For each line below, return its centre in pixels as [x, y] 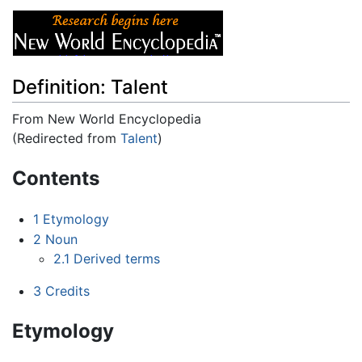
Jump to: [39, 157]
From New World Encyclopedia [107, 118]
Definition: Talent [90, 86]
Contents [56, 178]
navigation [98, 157]
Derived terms [117, 259]
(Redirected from [66, 138]
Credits [67, 291]
